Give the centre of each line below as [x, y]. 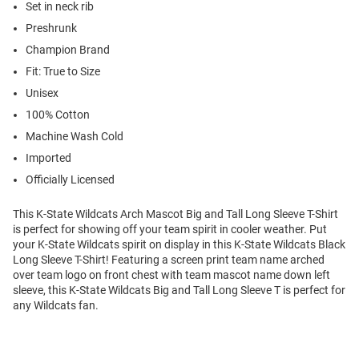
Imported [48, 158]
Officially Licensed [70, 180]
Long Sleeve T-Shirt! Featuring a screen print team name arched [169, 260]
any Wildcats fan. [56, 306]
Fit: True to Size [63, 72]
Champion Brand [68, 50]
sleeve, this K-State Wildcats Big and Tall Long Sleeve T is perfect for [179, 290]
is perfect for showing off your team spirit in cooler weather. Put [170, 230]
